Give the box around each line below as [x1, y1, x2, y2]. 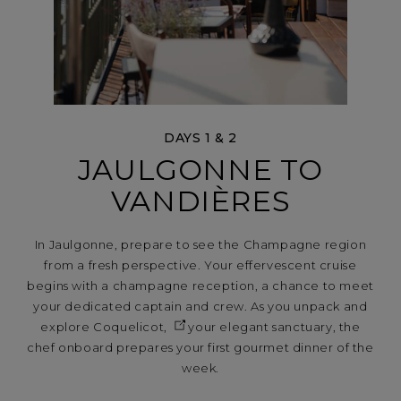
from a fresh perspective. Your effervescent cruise [44, 258, 357, 273]
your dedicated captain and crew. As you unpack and [33, 299, 368, 314]
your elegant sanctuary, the [184, 320, 361, 335]
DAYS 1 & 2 [164, 130, 237, 147]
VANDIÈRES [110, 183, 291, 219]
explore [40, 320, 94, 335]
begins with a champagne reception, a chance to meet [27, 278, 374, 294]
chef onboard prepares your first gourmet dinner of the [27, 340, 374, 355]
